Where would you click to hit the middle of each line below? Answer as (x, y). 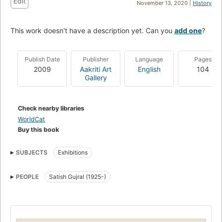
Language (149, 59)
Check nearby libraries (51, 108)
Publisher (96, 59)
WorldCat (31, 119)
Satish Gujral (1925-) (78, 176)
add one (188, 30)
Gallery (96, 77)
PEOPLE (27, 176)
